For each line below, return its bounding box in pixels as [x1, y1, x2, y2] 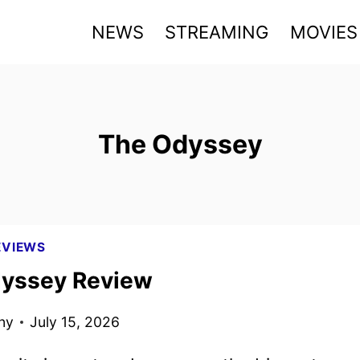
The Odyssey [97, 129, 263, 160]
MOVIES [289, 21, 358, 43]
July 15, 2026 [29, 313, 120, 331]
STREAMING [165, 21, 269, 43]
